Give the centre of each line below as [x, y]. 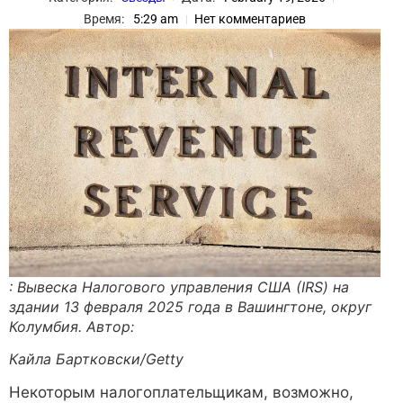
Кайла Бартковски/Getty [96, 359]
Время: [104, 19]
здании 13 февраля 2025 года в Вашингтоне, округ [190, 306]
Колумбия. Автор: [72, 326]
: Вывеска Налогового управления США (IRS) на [179, 287]
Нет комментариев [250, 19]
